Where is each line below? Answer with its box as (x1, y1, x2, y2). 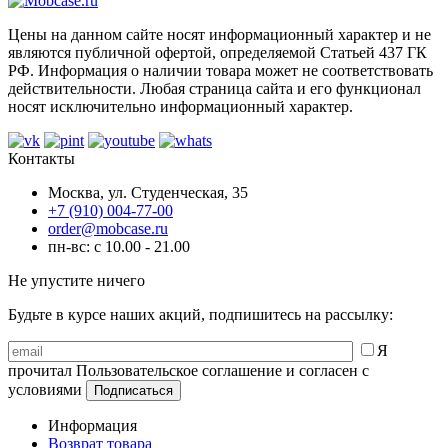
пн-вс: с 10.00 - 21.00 (48, 237, 190, 255)
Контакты (8, 149, 75, 167)
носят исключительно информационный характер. (8, 97, 353, 115)
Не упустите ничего (8, 271, 145, 289)
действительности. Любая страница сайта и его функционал (8, 79, 421, 97)
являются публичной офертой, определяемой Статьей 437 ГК (8, 43, 427, 61)
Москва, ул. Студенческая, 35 (48, 183, 248, 201)
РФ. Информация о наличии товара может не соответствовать (8, 61, 433, 79)
